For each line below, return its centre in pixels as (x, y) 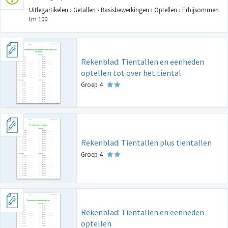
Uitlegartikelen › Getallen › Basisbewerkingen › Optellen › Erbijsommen (124, 10)
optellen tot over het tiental (131, 73)
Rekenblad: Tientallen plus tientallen (146, 143)
